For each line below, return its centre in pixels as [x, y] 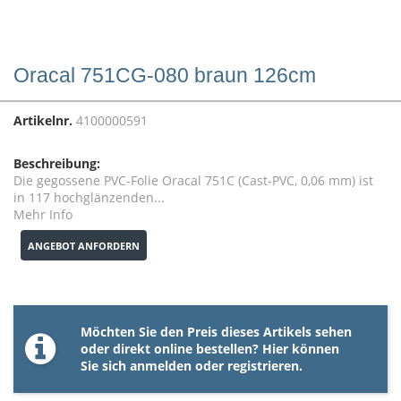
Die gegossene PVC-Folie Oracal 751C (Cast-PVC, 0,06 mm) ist [193, 180]
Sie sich [105, 366]
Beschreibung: [57, 163]
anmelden [161, 366]
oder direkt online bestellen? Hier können [210, 349]
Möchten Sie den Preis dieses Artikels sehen [216, 332]
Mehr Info [43, 214]
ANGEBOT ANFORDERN [84, 245]
